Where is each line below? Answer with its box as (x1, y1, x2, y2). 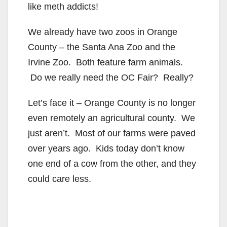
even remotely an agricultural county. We (28, 112, 195, 123)
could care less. (28, 173, 91, 184)
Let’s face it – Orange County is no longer (28, 97, 196, 108)
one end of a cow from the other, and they (28, 158, 196, 169)
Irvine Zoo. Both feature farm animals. (28, 57, 183, 67)
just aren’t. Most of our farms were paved (28, 128, 196, 138)
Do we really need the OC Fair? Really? (28, 72, 194, 83)
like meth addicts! (28, 1, 98, 12)
